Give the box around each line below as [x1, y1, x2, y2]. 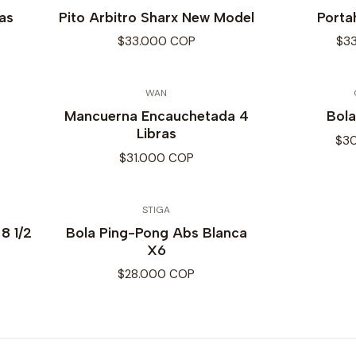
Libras [136, 125, 176, 142]
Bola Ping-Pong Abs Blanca [65, 223, 247, 241]
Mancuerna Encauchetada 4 [64, 107, 249, 125]
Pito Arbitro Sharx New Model [58, 9, 254, 26]
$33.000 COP [117, 33, 195, 50]
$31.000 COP [118, 149, 194, 166]
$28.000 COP [118, 266, 195, 282]
